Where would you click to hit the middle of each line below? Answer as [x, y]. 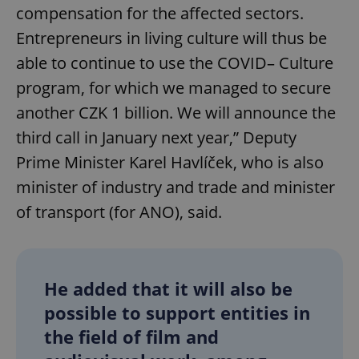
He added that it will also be [168, 288]
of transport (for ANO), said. [119, 212]
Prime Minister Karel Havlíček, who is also [170, 162]
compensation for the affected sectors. [160, 13]
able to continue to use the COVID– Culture [175, 63]
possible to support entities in [177, 312]
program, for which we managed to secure [173, 87]
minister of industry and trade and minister [175, 187]
